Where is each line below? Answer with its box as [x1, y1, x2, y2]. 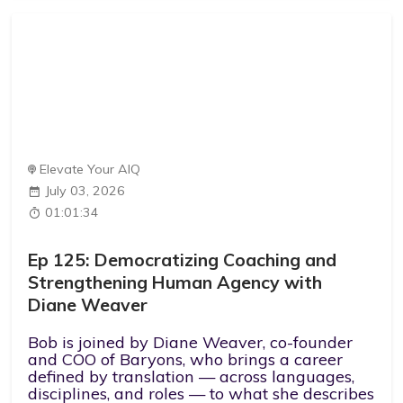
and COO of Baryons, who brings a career [28, 348, 344, 370]
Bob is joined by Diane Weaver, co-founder [28, 331, 354, 353]
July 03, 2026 [45, 183, 126, 200]
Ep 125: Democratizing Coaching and [28, 248, 337, 272]
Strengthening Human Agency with [28, 271, 323, 294]
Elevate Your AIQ [40, 160, 141, 177]
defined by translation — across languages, [28, 365, 355, 387]
